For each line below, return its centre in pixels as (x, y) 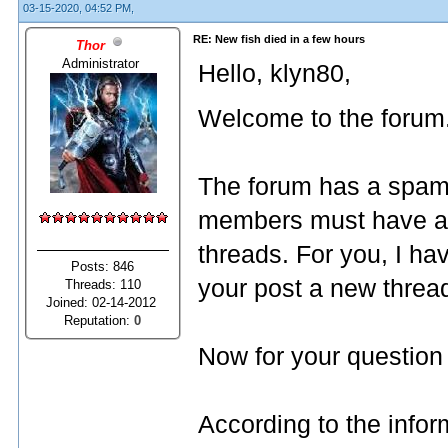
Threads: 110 (103, 284)
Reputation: (99, 320)
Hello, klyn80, (274, 73)
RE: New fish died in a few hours (279, 39)
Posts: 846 (103, 266)
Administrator (103, 63)
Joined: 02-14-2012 (103, 302)
